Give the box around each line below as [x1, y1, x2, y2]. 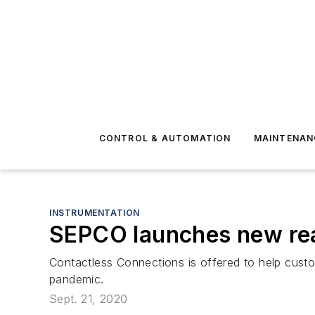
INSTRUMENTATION [49, 207, 140, 218]
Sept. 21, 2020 [49, 292, 128, 307]
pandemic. [49, 272, 104, 286]
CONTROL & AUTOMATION [98, 133, 231, 143]
